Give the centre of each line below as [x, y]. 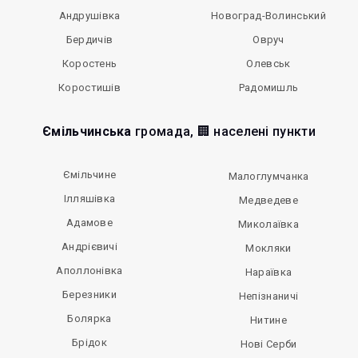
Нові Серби [268, 344]
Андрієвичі [89, 247]
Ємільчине [89, 175]
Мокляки [268, 249]
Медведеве [268, 201]
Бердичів [89, 40]
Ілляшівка [89, 199]
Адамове [89, 223]
